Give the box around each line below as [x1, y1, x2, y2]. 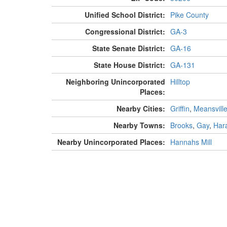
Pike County [170, 10, 209, 20]
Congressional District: [85, 26, 165, 37]
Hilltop [170, 77, 190, 87]
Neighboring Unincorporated [65, 77, 165, 87]
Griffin [170, 103, 190, 114]
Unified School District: [84, 10, 165, 20]
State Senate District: [92, 43, 165, 54]
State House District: [93, 60, 165, 70]
